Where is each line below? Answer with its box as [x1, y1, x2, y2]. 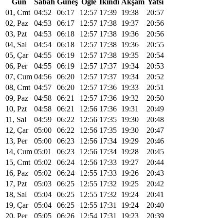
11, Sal [5, 115, 26, 124]
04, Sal [5, 40, 27, 49]
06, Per [5, 61, 27, 70]
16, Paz [5, 168, 28, 177]
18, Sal [5, 190, 27, 199]
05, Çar [5, 51, 28, 59]
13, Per [5, 136, 27, 145]
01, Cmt [5, 8, 30, 17]
